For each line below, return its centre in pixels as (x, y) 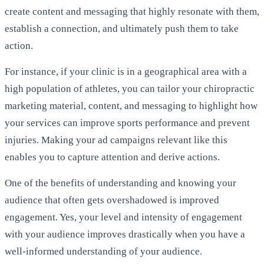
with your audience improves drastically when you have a (125, 235)
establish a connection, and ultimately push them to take (122, 28)
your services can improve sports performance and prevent (127, 123)
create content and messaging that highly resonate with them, (132, 11)
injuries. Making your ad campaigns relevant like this (116, 140)
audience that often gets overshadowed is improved (112, 200)
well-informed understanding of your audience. (103, 252)
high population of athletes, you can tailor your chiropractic (130, 88)
